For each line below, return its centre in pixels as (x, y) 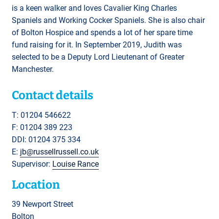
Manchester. (33, 69)
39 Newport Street (43, 204)
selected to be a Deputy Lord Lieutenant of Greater (98, 57)
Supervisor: (32, 164)
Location (36, 185)
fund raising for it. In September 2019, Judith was (97, 44)
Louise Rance (76, 164)
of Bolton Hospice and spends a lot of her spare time (102, 32)
